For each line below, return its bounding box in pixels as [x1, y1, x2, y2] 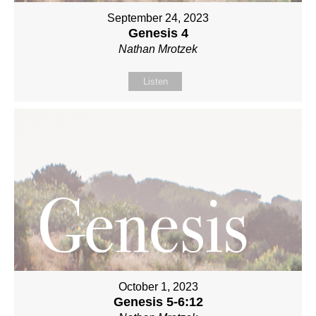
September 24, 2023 [107, 12, 209, 25]
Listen [142, 76, 168, 87]
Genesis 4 [128, 26, 188, 41]
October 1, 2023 [118, 281, 198, 293]
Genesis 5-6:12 [113, 295, 203, 310]
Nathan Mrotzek [119, 43, 197, 56]
